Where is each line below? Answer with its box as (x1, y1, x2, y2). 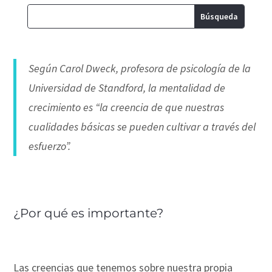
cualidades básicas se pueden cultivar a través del (29, 119, 256, 134)
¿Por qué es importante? (13, 205, 164, 220)
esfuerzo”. (29, 138, 73, 153)
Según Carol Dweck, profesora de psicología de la (29, 61, 251, 75)
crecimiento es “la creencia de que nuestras (29, 100, 225, 114)
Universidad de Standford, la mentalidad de (29, 80, 226, 95)
